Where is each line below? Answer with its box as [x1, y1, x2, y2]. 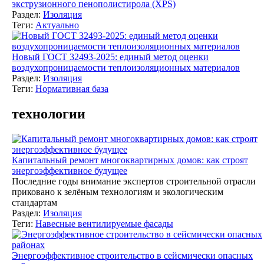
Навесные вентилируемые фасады [35, 218, 173, 229]
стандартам [12, 197, 57, 207]
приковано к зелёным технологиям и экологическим [12, 186, 223, 197]
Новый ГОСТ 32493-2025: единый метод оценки [12, 51, 209, 62]
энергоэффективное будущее [12, 165, 127, 176]
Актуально [35, 19, 79, 30]
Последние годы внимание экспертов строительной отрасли [12, 176, 256, 186]
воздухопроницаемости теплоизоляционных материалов [12, 62, 240, 72]
